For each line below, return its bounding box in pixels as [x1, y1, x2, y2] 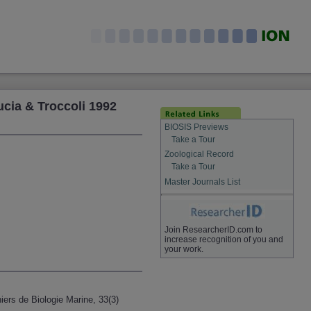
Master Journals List [164, 176, 240, 187]
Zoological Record [164, 149, 234, 160]
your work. [164, 244, 203, 255]
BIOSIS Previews [164, 121, 228, 132]
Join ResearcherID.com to [164, 225, 262, 235]
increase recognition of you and [164, 235, 283, 245]
